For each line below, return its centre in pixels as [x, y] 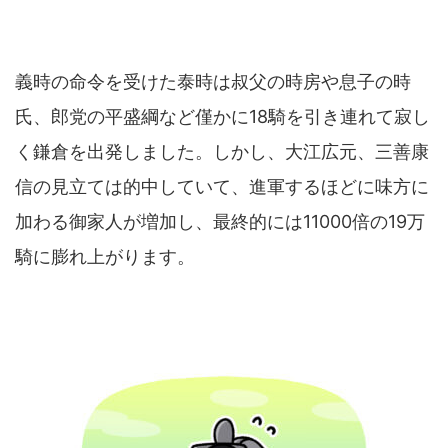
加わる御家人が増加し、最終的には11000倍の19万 [220, 221]
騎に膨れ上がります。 [105, 256]
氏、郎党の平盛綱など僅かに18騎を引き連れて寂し [222, 116]
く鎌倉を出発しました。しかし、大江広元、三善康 [222, 151]
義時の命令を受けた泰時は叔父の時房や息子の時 [213, 81]
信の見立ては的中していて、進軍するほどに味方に [222, 186]
